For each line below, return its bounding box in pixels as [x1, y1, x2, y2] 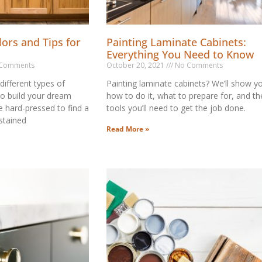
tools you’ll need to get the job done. [106, 102, 246, 113]
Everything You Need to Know [106, 47, 254, 61]
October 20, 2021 [106, 60, 166, 70]
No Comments [173, 60, 223, 70]
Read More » [106, 123, 149, 134]
